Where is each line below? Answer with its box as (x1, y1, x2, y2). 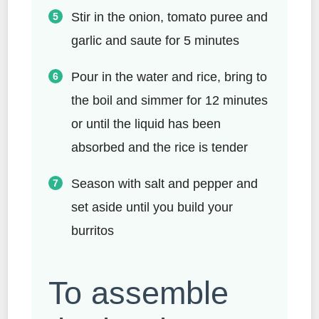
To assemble (48, 274, 229, 311)
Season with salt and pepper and (71, 176, 258, 191)
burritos (71, 223, 117, 238)
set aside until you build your (71, 199, 233, 214)
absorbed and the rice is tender (71, 140, 248, 155)
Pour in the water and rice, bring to (71, 69, 267, 84)
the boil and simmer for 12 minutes (71, 93, 268, 108)
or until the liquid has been (71, 116, 221, 131)
